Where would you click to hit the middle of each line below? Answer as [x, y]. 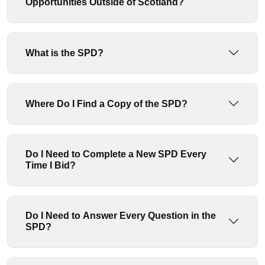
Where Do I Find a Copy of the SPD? [106, 104]
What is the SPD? [64, 53]
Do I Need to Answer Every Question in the [121, 216]
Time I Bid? [51, 165]
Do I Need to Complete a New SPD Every [116, 154]
